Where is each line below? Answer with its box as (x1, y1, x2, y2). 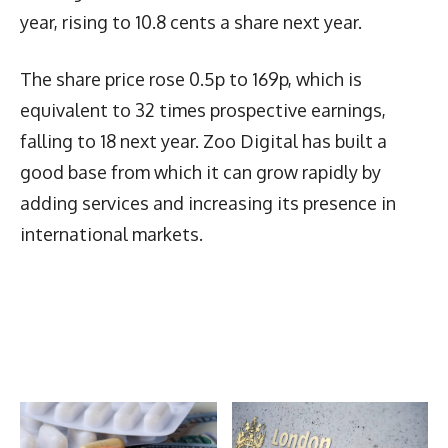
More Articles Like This (20, 364, 242, 392)
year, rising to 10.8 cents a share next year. (20, 10, 362, 33)
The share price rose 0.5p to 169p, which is (20, 67, 362, 90)
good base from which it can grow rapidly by (20, 160, 381, 183)
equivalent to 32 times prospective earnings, (20, 98, 386, 121)
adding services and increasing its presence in (20, 191, 396, 214)
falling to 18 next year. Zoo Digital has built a (20, 129, 387, 152)
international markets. (20, 222, 211, 245)
